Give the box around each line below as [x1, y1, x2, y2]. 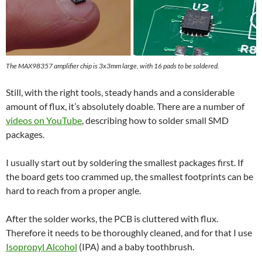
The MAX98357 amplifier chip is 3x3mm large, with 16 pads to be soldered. [6, 61, 219, 70]
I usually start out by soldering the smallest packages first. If [6, 156, 243, 168]
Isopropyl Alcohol [6, 240, 77, 252]
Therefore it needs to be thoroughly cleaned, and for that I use [6, 226, 252, 238]
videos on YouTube [6, 114, 82, 126]
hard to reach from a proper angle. [6, 184, 141, 196]
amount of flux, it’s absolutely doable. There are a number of [6, 100, 244, 112]
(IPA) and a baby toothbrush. [77, 240, 194, 252]
